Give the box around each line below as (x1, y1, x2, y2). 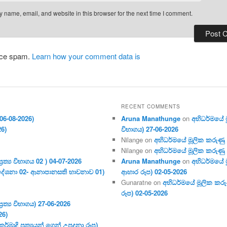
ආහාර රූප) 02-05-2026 (121, 166, 187, 176)
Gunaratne (121, 177, 152, 187)
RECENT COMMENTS (121, 102, 181, 110)
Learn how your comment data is (32, 50, 140, 61)
